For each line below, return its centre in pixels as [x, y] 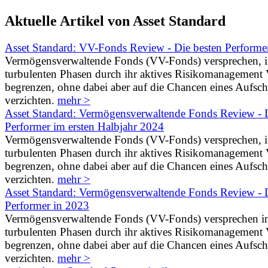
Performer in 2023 [47, 205]
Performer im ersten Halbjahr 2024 [84, 126]
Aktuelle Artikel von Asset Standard [115, 21]
